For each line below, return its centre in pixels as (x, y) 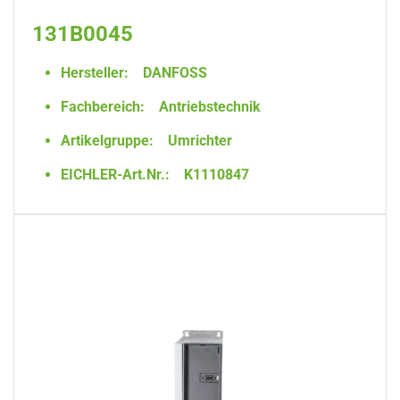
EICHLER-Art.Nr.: (115, 175)
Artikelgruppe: (107, 141)
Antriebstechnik (208, 107)
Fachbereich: (103, 107)
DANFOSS (173, 73)
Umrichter (198, 141)
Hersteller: (95, 73)
